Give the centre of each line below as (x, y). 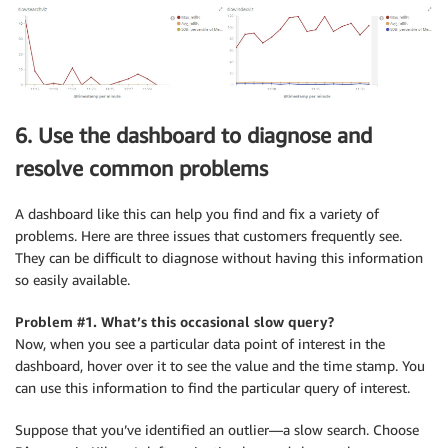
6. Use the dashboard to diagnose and (193, 136)
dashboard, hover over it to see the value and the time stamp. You (220, 365)
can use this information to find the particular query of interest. (212, 387)
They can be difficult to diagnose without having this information (219, 257)
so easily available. (72, 279)
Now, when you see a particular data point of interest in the (200, 343)
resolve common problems (141, 169)
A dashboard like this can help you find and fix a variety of (197, 213)
